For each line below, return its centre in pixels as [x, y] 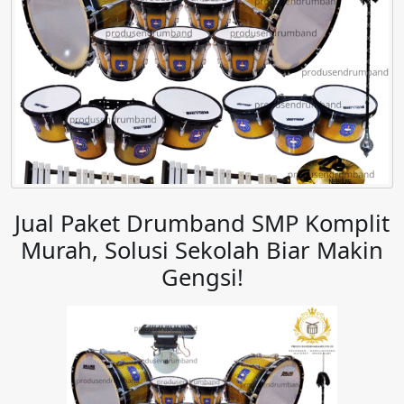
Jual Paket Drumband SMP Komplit [202, 224]
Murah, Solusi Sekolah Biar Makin [202, 251]
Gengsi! [202, 278]
